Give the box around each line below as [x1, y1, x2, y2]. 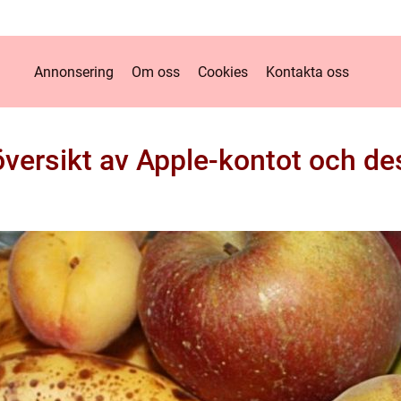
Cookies [198, 63, 248, 81]
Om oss [132, 63, 180, 81]
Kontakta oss [266, 63, 349, 81]
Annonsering [34, 63, 114, 81]
